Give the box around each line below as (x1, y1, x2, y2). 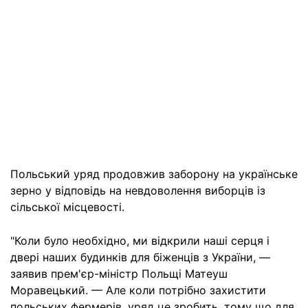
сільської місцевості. (10, 200, 124, 214)
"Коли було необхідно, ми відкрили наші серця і (10, 234, 269, 247)
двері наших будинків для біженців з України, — (10, 250, 270, 264)
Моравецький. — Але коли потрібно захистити (10, 283, 266, 297)
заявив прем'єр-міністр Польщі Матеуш (10, 267, 228, 280)
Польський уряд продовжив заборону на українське (10, 167, 298, 181)
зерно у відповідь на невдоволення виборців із (10, 184, 265, 197)
